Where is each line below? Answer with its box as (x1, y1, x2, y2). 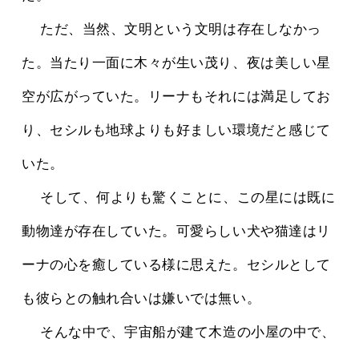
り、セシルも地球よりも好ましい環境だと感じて (22, 123, 331, 139)
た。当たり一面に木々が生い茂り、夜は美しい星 (22, 55, 331, 71)
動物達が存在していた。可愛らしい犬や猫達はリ (22, 224, 331, 240)
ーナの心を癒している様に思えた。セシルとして (22, 257, 331, 273)
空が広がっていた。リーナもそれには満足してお (22, 89, 331, 105)
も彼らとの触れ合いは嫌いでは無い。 (22, 291, 261, 307)
